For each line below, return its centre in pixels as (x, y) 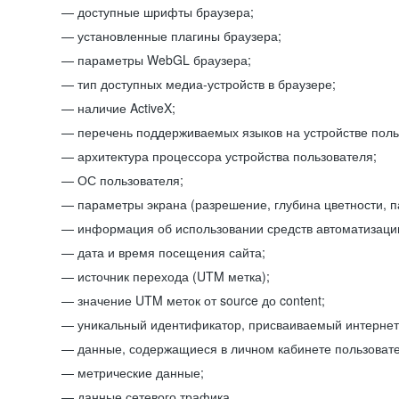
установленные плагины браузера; (179, 36)
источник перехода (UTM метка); (174, 276)
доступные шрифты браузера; (166, 12)
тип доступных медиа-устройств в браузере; (207, 84)
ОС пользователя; (130, 180)
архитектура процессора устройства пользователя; (227, 156)
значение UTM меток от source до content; (201, 300)
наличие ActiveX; (126, 108)
